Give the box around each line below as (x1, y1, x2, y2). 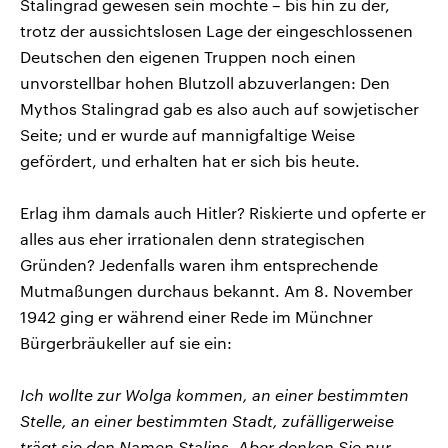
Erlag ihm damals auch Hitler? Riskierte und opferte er (20, 202, 426, 222)
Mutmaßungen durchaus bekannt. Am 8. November (20, 280, 413, 300)
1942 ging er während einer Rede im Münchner (20, 306, 373, 326)
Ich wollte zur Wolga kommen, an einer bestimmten (20, 384, 409, 404)
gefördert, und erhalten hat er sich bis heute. (20, 150, 360, 170)
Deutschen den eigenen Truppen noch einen (20, 46, 356, 66)
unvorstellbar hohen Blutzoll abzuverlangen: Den (20, 72, 390, 92)
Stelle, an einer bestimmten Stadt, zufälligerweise (20, 410, 394, 430)
